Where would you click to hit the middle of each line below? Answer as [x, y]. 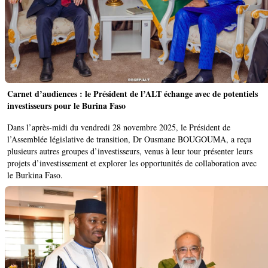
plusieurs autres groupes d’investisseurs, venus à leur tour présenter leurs [130, 151]
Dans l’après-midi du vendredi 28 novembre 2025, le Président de [119, 127]
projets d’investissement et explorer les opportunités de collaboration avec [132, 163]
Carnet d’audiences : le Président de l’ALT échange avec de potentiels [133, 94]
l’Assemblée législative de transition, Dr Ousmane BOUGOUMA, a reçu [129, 139]
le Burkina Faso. [35, 175]
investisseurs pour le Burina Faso [66, 106]
